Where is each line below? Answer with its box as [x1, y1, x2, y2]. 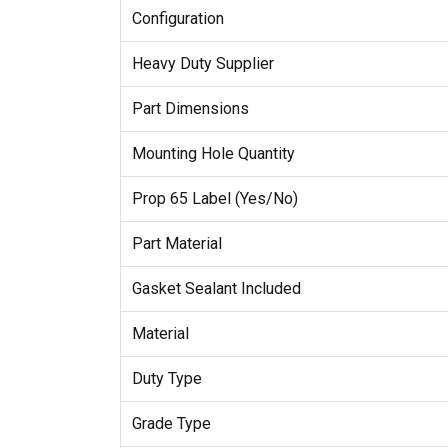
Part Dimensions [131, 98, 249, 118]
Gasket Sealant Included [131, 278, 301, 298]
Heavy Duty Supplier [131, 53, 274, 73]
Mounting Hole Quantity [131, 143, 295, 163]
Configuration [131, 8, 224, 28]
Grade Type [131, 413, 211, 433]
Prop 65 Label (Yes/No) [131, 188, 298, 208]
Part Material [131, 233, 222, 253]
